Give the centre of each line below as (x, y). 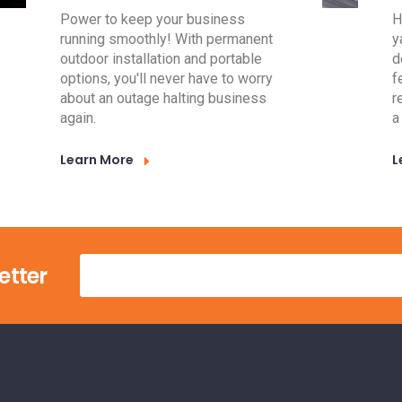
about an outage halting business (164, 98)
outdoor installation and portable (162, 58)
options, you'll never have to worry (167, 78)
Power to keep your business (153, 19)
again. (79, 118)
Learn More (97, 159)
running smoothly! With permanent (167, 39)
